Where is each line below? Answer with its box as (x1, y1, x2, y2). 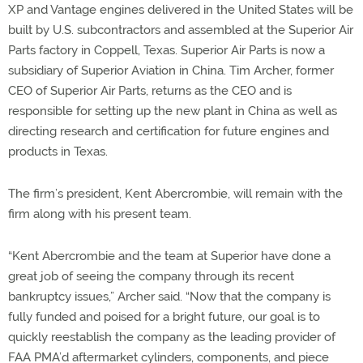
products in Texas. (8, 144, 108, 159)
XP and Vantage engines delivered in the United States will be (8, 2, 353, 17)
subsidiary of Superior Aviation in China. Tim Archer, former (8, 63, 334, 78)
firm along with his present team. (8, 207, 191, 221)
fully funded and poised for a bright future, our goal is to (8, 310, 320, 324)
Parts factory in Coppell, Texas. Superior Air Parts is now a (8, 43, 325, 58)
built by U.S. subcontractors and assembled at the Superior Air (8, 23, 353, 37)
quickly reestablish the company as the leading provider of (8, 330, 335, 344)
